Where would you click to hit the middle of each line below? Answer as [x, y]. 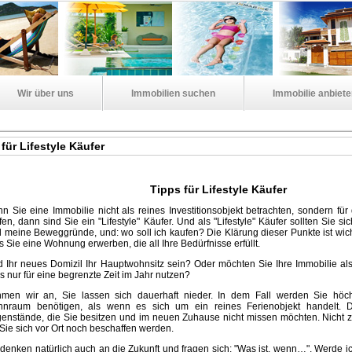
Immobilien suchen [173, 93]
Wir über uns [46, 93]
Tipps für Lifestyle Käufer [218, 189]
